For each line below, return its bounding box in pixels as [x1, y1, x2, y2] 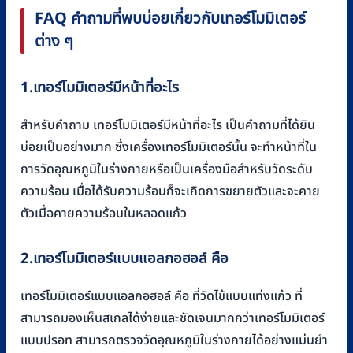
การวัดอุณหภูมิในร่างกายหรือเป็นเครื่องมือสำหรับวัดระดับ [20, 160, 313, 180]
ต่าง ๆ [35, 30, 73, 54]
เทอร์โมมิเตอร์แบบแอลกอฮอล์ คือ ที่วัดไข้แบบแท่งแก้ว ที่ [20, 287, 303, 307]
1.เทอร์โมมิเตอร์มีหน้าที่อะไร [20, 76, 179, 99]
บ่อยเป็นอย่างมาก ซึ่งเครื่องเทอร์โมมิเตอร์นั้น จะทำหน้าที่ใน [20, 138, 317, 158]
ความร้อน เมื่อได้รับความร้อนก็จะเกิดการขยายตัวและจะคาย [20, 182, 320, 202]
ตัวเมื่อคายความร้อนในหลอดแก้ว [20, 204, 187, 224]
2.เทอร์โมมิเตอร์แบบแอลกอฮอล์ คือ [20, 247, 229, 270]
